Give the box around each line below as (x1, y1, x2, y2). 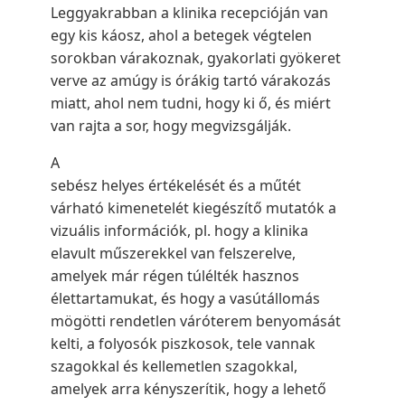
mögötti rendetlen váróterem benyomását (51, 311, 341, 331)
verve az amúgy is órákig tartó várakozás (51, 71, 331, 90)
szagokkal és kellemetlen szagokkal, (51, 356, 297, 376)
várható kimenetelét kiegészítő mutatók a (51, 198, 336, 218)
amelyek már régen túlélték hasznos (51, 266, 299, 286)
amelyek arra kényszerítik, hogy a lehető (51, 379, 326, 399)
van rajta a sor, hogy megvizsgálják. (51, 116, 291, 136)
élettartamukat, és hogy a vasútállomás (51, 288, 320, 308)
